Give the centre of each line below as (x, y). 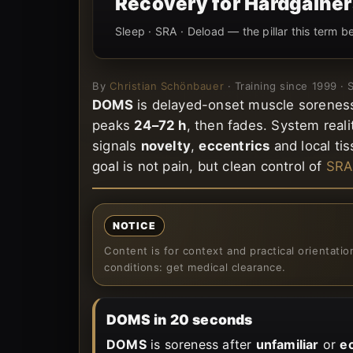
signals (117, 145)
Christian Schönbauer (167, 85)
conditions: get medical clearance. (195, 267)
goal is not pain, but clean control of (209, 166)
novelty (166, 145)
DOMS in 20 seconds (180, 319)
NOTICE (134, 225)
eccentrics (234, 145)
